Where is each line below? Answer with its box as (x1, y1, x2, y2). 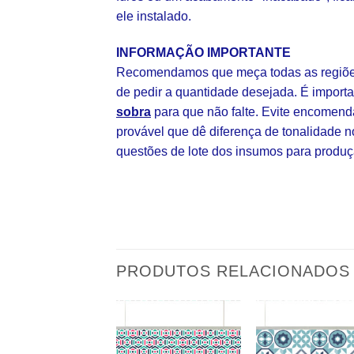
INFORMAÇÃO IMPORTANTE (116, 45, 291, 59)
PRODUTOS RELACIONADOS (116, 262, 350, 280)
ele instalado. (116, 9, 191, 24)
